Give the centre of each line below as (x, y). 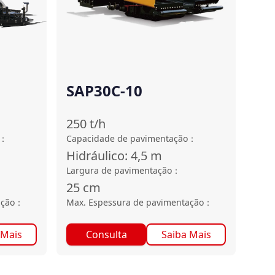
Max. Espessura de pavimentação (135, 202)
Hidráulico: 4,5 (107, 156)
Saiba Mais (186, 234)
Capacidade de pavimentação (127, 138)
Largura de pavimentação (119, 170)
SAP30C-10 (104, 91)
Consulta (106, 234)
